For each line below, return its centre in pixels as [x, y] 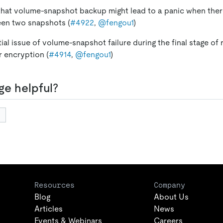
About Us [171, 197]
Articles [49, 209]
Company [169, 185]
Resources [55, 185]
